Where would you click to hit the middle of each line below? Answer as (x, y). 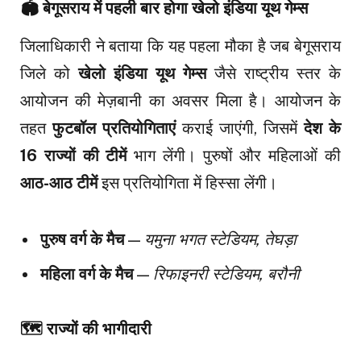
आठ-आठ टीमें (59, 183)
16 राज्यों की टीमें (74, 155)
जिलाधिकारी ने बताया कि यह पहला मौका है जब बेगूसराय (180, 46)
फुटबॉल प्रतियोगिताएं (114, 128)
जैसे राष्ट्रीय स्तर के (274, 73)
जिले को (49, 73)
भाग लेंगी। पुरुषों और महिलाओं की (234, 155)
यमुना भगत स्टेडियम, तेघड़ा (220, 239)
